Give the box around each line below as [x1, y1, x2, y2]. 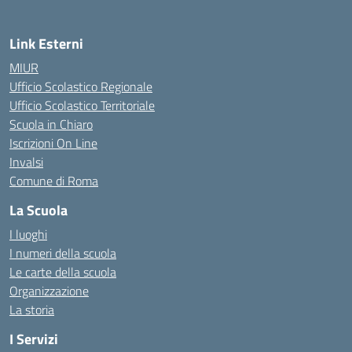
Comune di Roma [9, 171, 98, 190]
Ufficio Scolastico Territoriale [9, 96, 155, 115]
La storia [9, 300, 54, 319]
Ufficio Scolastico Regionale [9, 77, 152, 96]
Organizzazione [9, 281, 89, 300]
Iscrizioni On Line [9, 134, 97, 152]
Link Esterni [9, 33, 83, 54]
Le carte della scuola [9, 262, 116, 281]
